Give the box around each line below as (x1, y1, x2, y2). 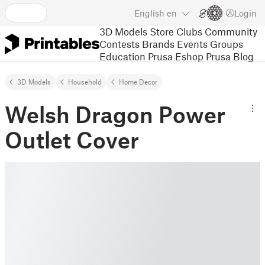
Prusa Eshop (148, 50, 203, 62)
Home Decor (119, 77, 157, 86)
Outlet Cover (5, 126, 139, 153)
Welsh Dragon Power (5, 101, 225, 128)
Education (99, 50, 146, 62)
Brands (142, 37, 174, 50)
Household (68, 77, 102, 86)
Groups (210, 37, 243, 50)
